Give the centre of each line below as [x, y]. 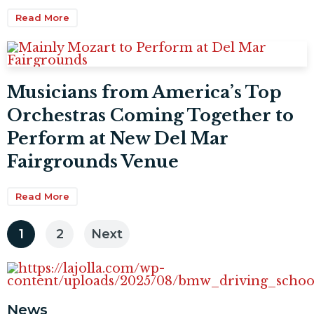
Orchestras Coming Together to [150, 115]
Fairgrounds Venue [93, 162]
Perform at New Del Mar [118, 138]
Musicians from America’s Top [144, 92]
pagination [56, 254]
